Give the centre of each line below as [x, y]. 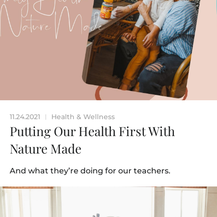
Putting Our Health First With [92, 131]
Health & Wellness [83, 117]
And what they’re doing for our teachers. [90, 171]
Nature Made [46, 149]
